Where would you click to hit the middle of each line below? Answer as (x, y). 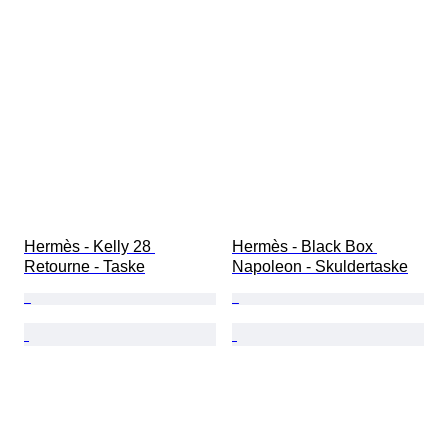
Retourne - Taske (84, 267)
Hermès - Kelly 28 (89, 247)
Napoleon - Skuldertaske (320, 267)
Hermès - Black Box (304, 247)
